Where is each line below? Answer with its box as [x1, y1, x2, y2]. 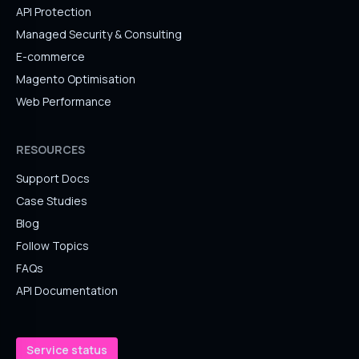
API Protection [16, 4, 91, 19]
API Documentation [16, 283, 118, 298]
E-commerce [16, 49, 85, 64]
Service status [26, 342, 107, 357]
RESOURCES [16, 142, 85, 157]
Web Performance [16, 94, 111, 109]
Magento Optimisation [16, 71, 135, 87]
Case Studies [16, 193, 87, 208]
